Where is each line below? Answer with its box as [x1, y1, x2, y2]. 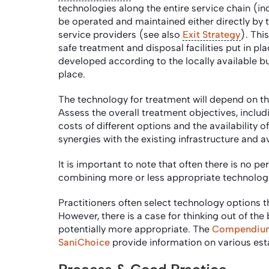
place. [58, 68, 88, 80]
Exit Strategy [183, 28, 241, 40]
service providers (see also [58, 28, 183, 40]
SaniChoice [58, 236, 110, 248]
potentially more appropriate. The [58, 223, 212, 235]
